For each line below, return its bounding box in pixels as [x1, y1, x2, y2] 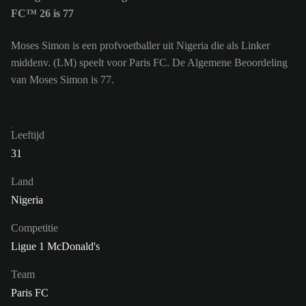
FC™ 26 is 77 [11, 8, 74, 20]
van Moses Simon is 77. [11, 73, 114, 85]
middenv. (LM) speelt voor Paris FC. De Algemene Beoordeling [11, 56, 288, 68]
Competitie [11, 221, 58, 234]
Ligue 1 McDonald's [11, 240, 100, 252]
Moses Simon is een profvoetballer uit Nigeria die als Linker [11, 39, 270, 51]
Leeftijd [11, 128, 44, 141]
